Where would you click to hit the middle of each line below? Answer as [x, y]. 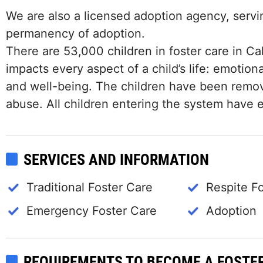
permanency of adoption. [75, 33]
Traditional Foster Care [90, 187]
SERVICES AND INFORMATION [116, 160]
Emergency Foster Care [92, 211]
